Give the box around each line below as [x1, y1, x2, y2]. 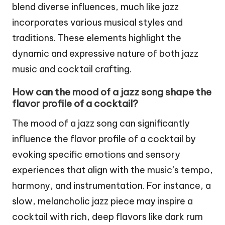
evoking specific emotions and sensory [12, 149, 180, 161]
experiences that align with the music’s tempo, [12, 164, 213, 176]
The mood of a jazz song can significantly [12, 118, 190, 130]
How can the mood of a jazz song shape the [12, 86, 211, 98]
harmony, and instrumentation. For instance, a [12, 180, 211, 192]
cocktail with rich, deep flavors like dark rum [12, 211, 203, 223]
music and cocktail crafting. [12, 63, 132, 75]
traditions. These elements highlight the [12, 32, 181, 44]
